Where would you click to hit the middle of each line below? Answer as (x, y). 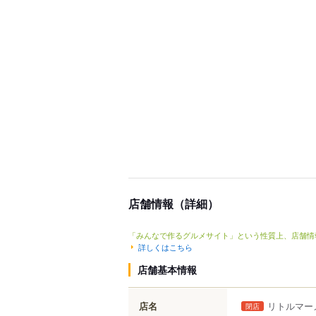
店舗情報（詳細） (174, 203)
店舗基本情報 (167, 269)
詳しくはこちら (165, 247)
